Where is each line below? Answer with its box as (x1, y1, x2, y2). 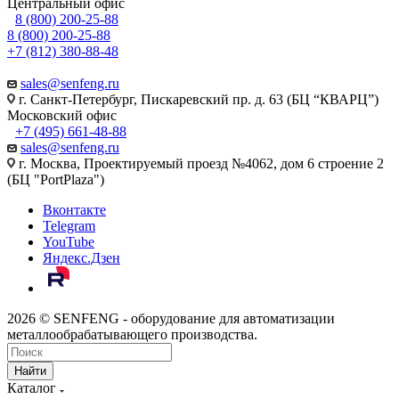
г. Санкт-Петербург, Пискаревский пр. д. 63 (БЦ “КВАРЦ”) (15, 91, 379, 107)
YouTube (43, 233, 94, 249)
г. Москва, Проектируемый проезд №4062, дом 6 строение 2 (15, 155, 384, 171)
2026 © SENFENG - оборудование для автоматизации (7, 310, 335, 326)
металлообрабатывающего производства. (7, 326, 257, 342)
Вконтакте (43, 201, 106, 217)
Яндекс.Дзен (43, 249, 120, 265)
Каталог (7, 379, 56, 395)
